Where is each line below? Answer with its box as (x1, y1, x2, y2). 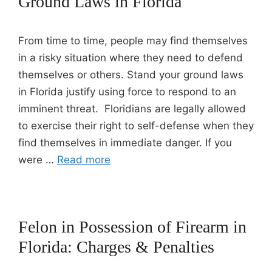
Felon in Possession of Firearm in (18, 217, 246, 236)
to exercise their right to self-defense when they (18, 120, 254, 132)
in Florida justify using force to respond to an (18, 86, 236, 98)
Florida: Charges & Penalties (18, 237, 214, 256)
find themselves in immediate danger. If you (18, 137, 232, 149)
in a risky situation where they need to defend (18, 52, 243, 64)
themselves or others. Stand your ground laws (18, 69, 243, 81)
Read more (57, 154, 110, 166)
